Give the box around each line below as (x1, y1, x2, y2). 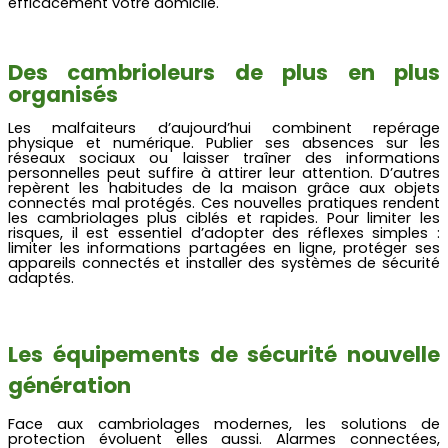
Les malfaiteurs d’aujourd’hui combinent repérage (8, 117, 440, 138)
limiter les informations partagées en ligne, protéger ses (8, 237, 440, 258)
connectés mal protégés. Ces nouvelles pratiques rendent (8, 192, 440, 213)
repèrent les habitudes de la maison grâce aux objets (8, 177, 440, 198)
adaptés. (8, 267, 74, 288)
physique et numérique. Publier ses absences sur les (8, 132, 440, 153)
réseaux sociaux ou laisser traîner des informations (8, 147, 440, 168)
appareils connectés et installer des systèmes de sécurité (8, 252, 440, 273)
